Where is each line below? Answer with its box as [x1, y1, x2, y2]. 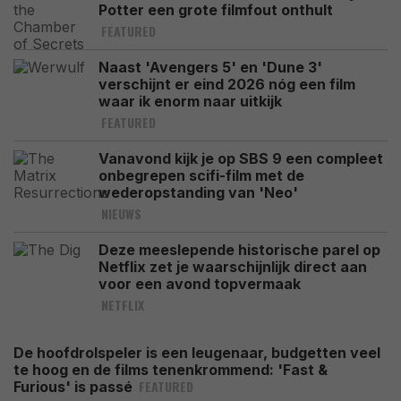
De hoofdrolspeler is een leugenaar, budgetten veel [13, 344, 380, 363]
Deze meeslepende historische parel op [98, 241, 380, 260]
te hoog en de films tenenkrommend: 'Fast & [13, 361, 328, 380]
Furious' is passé [13, 378, 136, 397]
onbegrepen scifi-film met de [98, 166, 304, 185]
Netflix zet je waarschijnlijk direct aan [98, 258, 367, 277]
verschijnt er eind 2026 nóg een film [98, 75, 355, 94]
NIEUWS [101, 204, 141, 224]
